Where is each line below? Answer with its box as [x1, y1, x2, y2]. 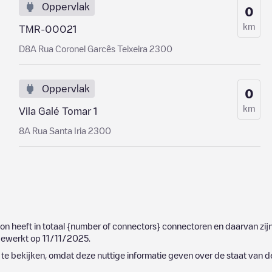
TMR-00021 [18, 24, 76, 34]
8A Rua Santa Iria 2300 [18, 126, 111, 135]
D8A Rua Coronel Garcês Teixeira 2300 [18, 44, 172, 53]
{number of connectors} [67, 222, 160, 230]
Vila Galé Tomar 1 [18, 106, 97, 116]
